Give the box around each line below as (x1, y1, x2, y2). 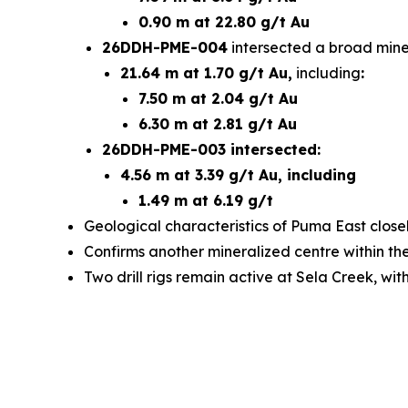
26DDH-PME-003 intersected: (102, 140, 321, 158)
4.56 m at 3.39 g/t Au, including (120, 166, 356, 184)
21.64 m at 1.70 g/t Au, (120, 64, 292, 82)
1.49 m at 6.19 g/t (138, 191, 273, 209)
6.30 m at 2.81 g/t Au (138, 115, 297, 133)
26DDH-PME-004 (102, 38, 228, 56)
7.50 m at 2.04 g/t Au (138, 89, 298, 107)
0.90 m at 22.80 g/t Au (138, 13, 310, 31)
